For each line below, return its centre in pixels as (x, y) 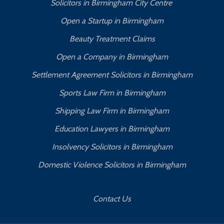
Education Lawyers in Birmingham (112, 129)
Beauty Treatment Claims (112, 39)
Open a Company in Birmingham (112, 57)
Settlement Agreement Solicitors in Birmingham (112, 75)
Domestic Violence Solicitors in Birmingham (112, 165)
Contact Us (112, 199)
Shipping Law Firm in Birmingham (112, 111)
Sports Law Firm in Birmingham (112, 93)
